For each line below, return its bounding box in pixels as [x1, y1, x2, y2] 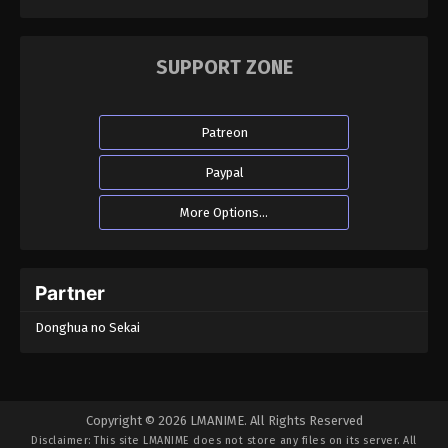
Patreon [200, 125, 248, 141]
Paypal [204, 165, 244, 181]
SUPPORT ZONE [155, 56, 293, 80]
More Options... [180, 205, 268, 221]
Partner [35, 281, 105, 306]
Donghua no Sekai [35, 320, 140, 336]
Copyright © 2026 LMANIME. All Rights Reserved [85, 413, 363, 429]
